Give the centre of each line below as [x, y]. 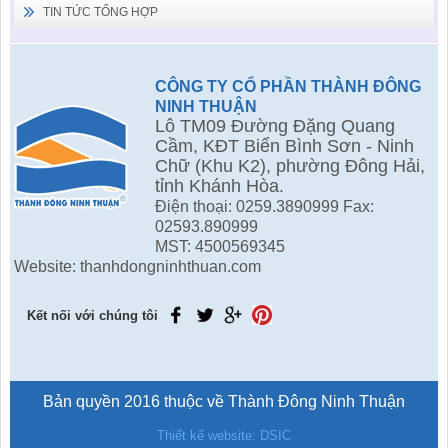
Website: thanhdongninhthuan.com [140, 266]
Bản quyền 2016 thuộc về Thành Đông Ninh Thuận [224, 402]
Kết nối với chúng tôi [92, 315]
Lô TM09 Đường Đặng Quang [275, 125]
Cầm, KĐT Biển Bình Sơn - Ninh [285, 145]
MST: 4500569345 [220, 246]
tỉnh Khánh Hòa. [220, 185]
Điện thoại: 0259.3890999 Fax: [265, 206]
